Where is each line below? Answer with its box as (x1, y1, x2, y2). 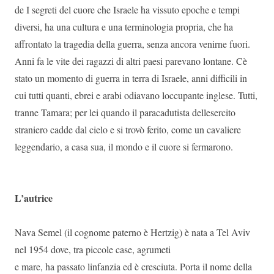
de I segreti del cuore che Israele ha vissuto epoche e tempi (15, 3, 240, 16)
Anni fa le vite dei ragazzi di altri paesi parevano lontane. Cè (15, 54, 247, 67)
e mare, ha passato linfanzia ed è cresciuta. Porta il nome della (15, 260, 252, 273)
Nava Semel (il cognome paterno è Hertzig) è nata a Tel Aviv (15, 226, 250, 239)
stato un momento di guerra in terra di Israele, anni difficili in (15, 72, 247, 84)
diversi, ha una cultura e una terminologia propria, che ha (15, 20, 233, 33)
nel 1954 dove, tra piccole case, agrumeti (15, 243, 171, 256)
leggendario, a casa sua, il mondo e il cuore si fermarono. (15, 140, 236, 153)
